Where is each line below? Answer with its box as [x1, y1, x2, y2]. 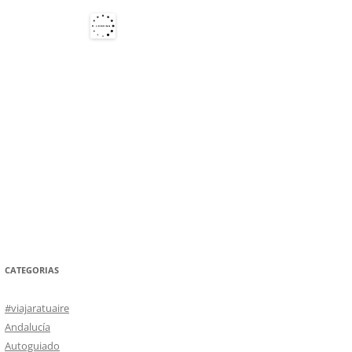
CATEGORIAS [5, 263, 59, 276]
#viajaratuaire [5, 300, 69, 315]
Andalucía [5, 319, 50, 334]
